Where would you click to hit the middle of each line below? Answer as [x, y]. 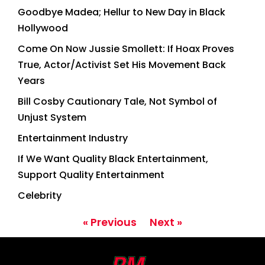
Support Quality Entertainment [91, 175]
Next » [166, 223]
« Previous [110, 223]
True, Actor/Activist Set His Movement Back [122, 65]
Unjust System [52, 118]
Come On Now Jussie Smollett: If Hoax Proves [126, 49]
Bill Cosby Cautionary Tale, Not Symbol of [117, 102]
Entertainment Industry [73, 138]
